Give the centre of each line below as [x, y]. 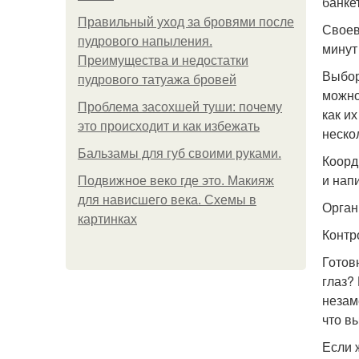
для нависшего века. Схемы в [167, 200]
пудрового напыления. [145, 41]
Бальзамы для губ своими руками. [179, 153]
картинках [107, 219]
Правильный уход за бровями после [186, 22]
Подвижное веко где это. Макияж [176, 181]
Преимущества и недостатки [163, 61]
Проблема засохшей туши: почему [180, 107]
